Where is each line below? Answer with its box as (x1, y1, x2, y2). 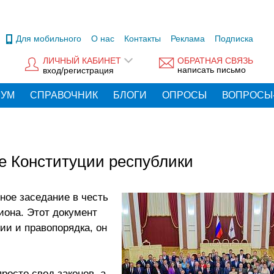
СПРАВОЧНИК (30, 90, 98, 100)
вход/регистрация (43, 65, 114, 75)
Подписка (215, 34, 253, 43)
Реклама (171, 34, 205, 43)
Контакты (124, 34, 161, 43)
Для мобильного (16, 34, 81, 43)
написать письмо (177, 65, 246, 75)
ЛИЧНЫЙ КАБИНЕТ (43, 56, 121, 66)
